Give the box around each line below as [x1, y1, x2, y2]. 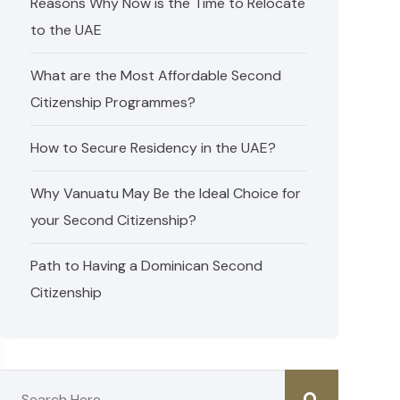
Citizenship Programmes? [30, 93, 196, 112]
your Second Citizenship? [30, 211, 197, 229]
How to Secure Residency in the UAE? [30, 138, 277, 157]
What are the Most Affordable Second [30, 66, 282, 85]
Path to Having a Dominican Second [30, 256, 263, 275]
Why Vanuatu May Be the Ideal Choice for [30, 184, 302, 203]
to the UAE [30, 21, 103, 39]
